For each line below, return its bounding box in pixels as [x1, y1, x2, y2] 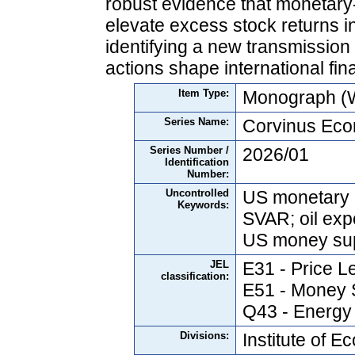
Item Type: [178, 87, 229, 100]
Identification [165, 156, 229, 169]
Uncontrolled [166, 187, 229, 200]
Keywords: [177, 199, 229, 212]
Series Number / [150, 144, 229, 157]
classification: [161, 270, 229, 283]
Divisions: [180, 330, 229, 342]
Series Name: [164, 116, 229, 128]
